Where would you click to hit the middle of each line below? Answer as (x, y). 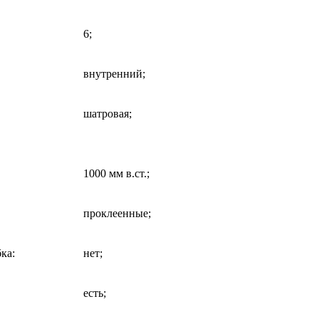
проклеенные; (117, 213)
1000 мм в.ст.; (116, 173)
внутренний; (114, 73)
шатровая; (108, 113)
